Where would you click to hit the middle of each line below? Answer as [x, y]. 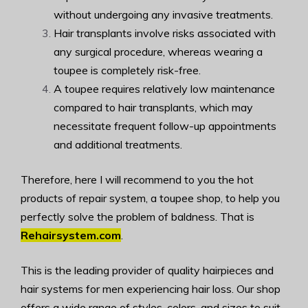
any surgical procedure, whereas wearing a [158, 51]
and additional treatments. [118, 144]
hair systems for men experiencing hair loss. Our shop [151, 288]
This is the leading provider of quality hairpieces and [147, 270]
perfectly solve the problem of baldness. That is [137, 216]
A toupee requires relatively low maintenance [164, 88]
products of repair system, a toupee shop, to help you [150, 198]
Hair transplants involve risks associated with [165, 33]
